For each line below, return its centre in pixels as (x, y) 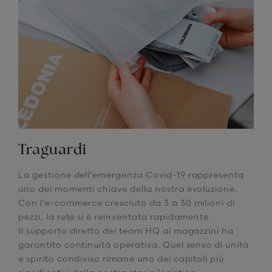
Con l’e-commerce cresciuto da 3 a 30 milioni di (127, 203)
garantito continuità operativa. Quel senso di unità (134, 245)
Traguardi (53, 151)
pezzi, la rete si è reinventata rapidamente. (115, 217)
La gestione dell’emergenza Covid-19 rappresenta (131, 175)
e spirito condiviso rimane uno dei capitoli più (121, 259)
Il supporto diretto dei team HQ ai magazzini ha (126, 231)
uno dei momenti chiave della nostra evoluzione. (128, 189)
